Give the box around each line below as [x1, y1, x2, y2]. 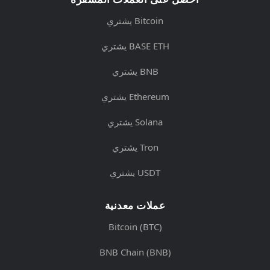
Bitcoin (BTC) [108, 220, 162, 233]
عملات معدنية [104, 198, 166, 212]
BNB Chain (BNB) [99, 245, 171, 258]
